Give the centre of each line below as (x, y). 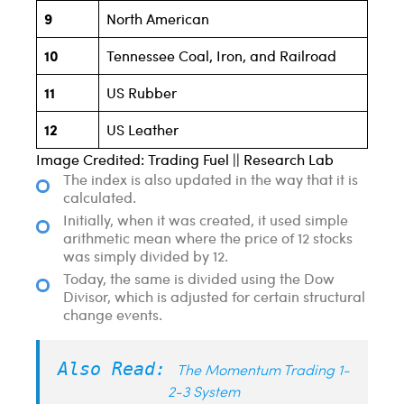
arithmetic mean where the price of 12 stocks (208, 238)
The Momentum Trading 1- (263, 372)
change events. (113, 315)
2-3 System (204, 394)
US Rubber (142, 93)
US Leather (142, 130)
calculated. (100, 197)
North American (158, 19)
